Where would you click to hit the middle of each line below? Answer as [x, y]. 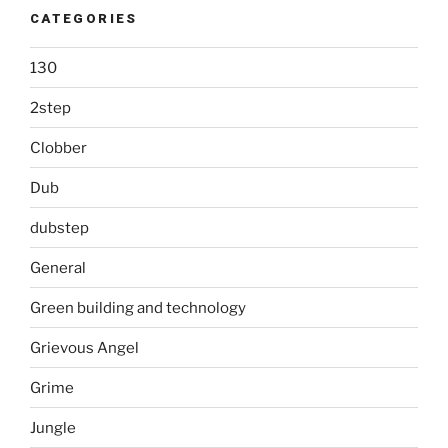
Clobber [58, 147]
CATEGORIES [84, 18]
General [58, 267]
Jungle [53, 427]
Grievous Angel [84, 347]
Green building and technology [138, 307]
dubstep [59, 227]
